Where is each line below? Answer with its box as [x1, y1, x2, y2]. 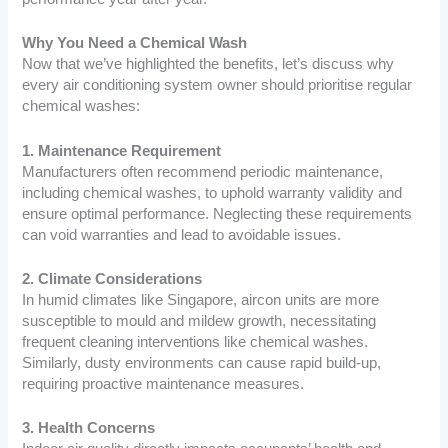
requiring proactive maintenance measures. [22, 376, 305, 393]
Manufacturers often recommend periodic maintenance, [22, 163, 384, 180]
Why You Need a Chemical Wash [22, 35, 248, 52]
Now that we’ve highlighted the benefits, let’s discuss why [22, 56, 395, 73]
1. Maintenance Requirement [22, 142, 222, 159]
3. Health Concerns [22, 420, 156, 437]
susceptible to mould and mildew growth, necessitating [22, 313, 377, 330]
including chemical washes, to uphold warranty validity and [22, 184, 403, 201]
